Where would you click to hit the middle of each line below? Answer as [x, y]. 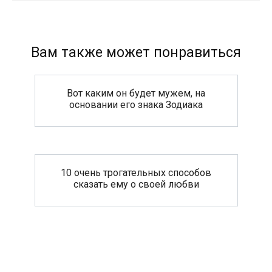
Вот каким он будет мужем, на [136, 93]
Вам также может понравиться [136, 52]
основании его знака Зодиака [136, 104]
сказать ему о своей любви [136, 184]
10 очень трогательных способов [136, 172]
